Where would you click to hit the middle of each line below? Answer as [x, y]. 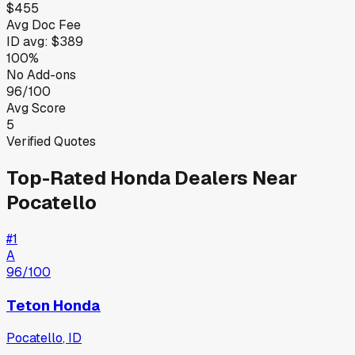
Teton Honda [53, 305]
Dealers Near [234, 177]
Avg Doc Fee [44, 25]
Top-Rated [58, 177]
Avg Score [36, 108]
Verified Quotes [51, 141]
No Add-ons [41, 74]
